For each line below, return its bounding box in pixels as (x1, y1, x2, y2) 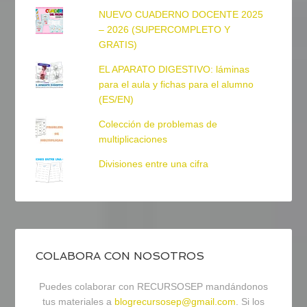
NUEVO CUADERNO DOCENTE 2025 (98, 9, 263, 21)
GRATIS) (98, 39, 137, 51)
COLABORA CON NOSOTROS (36, 249, 205, 263)
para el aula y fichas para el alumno (98, 79, 254, 90)
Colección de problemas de (98, 119, 217, 130)
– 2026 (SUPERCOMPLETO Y (98, 24, 230, 36)
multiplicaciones (98, 134, 167, 145)
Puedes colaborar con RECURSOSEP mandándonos (39, 281, 268, 293)
